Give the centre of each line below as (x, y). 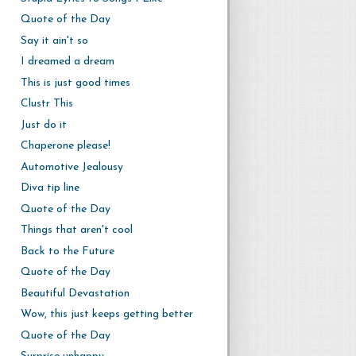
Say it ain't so (54, 41)
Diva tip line (50, 188)
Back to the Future (67, 251)
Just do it (43, 125)
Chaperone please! (65, 146)
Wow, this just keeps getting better (106, 314)
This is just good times (75, 83)
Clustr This (46, 104)
